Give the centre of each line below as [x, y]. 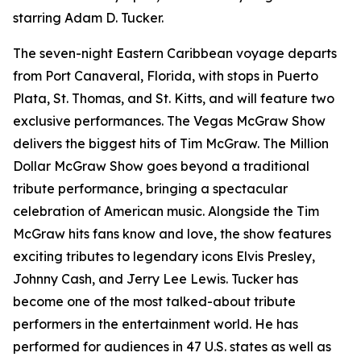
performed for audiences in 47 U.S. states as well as [172, 346]
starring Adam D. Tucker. [162, 17]
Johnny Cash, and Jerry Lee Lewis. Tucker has [156, 278]
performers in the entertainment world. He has [156, 324]
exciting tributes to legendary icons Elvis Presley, [164, 256]
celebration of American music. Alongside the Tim [166, 211]
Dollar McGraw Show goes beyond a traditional [161, 166]
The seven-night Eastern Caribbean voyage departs [175, 53]
